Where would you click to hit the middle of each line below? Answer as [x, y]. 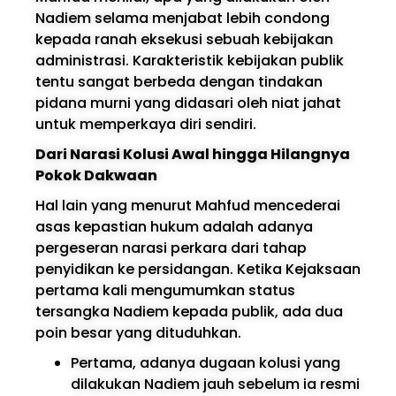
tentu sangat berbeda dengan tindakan [179, 81]
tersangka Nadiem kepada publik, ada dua [189, 311]
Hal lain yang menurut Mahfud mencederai [188, 205]
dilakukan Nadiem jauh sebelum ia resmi [215, 384]
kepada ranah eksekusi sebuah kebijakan [184, 39]
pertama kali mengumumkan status [165, 290]
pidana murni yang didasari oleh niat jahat [188, 103]
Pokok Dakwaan [96, 175]
